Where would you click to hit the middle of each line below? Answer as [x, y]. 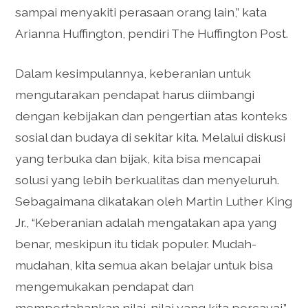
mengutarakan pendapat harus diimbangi [135, 94]
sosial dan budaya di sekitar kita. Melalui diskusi [151, 137]
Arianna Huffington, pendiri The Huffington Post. [152, 34]
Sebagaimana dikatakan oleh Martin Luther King [154, 201]
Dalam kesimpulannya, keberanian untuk [133, 73]
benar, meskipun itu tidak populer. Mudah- [136, 243]
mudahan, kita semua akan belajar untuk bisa [144, 265]
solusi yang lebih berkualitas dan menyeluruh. [147, 179]
